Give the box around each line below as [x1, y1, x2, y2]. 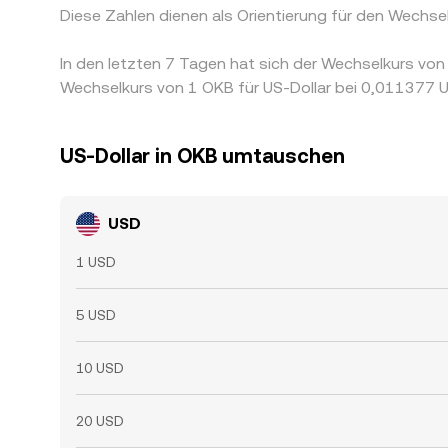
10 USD [76, 360, 124, 376]
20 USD [76, 413, 124, 429]
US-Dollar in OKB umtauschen [60, 144, 345, 168]
